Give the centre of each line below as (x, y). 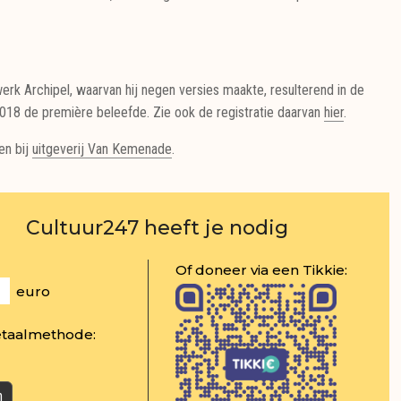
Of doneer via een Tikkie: (261, 270)
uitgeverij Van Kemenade (102, 149)
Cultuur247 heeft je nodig (157, 228)
